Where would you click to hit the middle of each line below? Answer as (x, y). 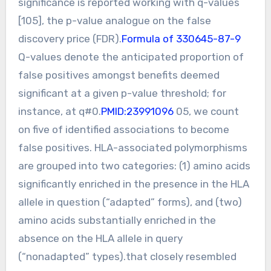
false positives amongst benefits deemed (119, 75)
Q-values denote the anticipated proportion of (131, 57)
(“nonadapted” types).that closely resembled (127, 256)
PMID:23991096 (137, 111)
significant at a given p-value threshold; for (122, 93)
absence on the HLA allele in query (100, 238)
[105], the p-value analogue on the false (114, 20)
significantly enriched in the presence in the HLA (133, 184)
